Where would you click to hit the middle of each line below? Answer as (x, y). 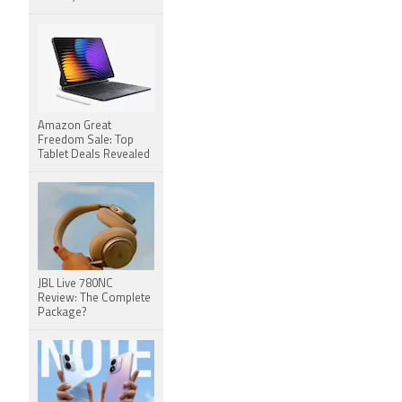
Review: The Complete (94, 298)
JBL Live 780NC (75, 284)
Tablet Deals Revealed (94, 155)
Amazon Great (74, 126)
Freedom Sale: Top (86, 140)
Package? (62, 313)
